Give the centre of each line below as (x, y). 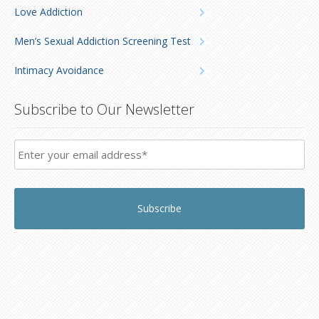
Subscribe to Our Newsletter (104, 109)
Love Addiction (48, 12)
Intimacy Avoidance (59, 70)
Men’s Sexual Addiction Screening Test (103, 41)
